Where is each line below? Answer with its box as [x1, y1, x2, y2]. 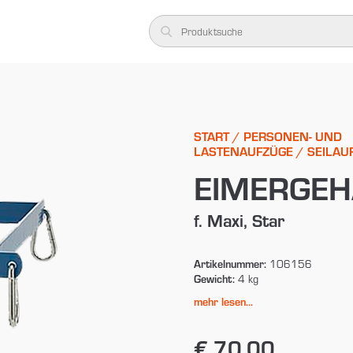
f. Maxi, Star [193, 207, 284, 232]
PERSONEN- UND [243, 127, 342, 144]
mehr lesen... [193, 293, 253, 309]
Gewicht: [193, 270, 235, 286]
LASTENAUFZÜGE [193, 142, 293, 159]
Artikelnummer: [193, 255, 266, 271]
